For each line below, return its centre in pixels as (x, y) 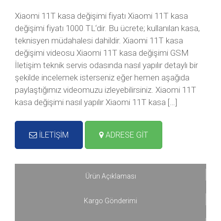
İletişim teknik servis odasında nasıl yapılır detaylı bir (106, 65)
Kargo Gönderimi (110, 201)
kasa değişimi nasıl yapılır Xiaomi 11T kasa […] (96, 102)
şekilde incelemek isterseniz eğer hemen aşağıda (102, 77)
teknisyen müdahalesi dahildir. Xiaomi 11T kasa (99, 40)
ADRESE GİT (126, 135)
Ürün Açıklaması (110, 176)
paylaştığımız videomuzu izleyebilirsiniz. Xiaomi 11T (106, 90)
